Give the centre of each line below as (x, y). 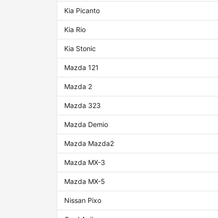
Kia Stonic (80, 49)
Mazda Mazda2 (89, 144)
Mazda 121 (82, 68)
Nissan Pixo (83, 200)
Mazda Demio (86, 125)
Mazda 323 (83, 106)
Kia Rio (75, 30)
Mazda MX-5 (85, 182)
